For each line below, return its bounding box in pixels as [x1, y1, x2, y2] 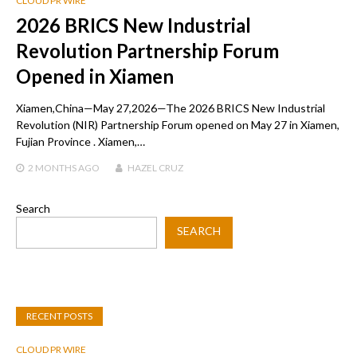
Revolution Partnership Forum [16, 38, 279, 62]
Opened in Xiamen [16, 64, 174, 88]
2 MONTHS [28, 161, 76, 174]
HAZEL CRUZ [127, 161, 183, 174]
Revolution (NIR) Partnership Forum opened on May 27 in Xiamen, [16, 117, 339, 131]
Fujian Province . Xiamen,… [16, 134, 145, 148]
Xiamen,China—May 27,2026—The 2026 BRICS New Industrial [16, 100, 325, 115]
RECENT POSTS [26, 309, 92, 322]
